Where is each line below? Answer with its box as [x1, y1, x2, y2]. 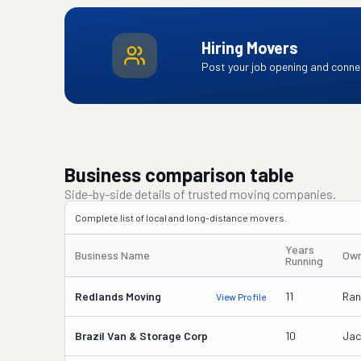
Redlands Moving [75, 289, 161, 303]
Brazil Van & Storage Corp [75, 329, 208, 342]
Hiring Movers [201, 38, 298, 57]
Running [285, 254, 323, 268]
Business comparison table [64, 163, 294, 186]
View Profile [216, 291, 266, 302]
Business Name [75, 248, 150, 262]
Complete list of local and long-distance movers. [75, 212, 287, 223]
